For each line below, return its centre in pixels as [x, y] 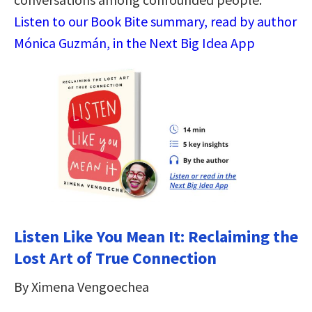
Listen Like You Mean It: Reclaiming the [156, 236]
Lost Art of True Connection [115, 258]
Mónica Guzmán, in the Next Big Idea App [134, 42]
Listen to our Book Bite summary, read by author [155, 21]
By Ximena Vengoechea [81, 286]
